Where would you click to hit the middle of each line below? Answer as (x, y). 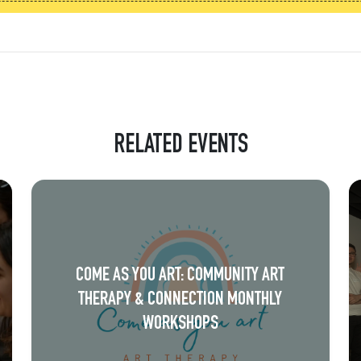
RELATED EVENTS (180, 147)
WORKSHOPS (180, 324)
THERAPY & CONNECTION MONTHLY (180, 300)
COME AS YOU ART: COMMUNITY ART (180, 276)
